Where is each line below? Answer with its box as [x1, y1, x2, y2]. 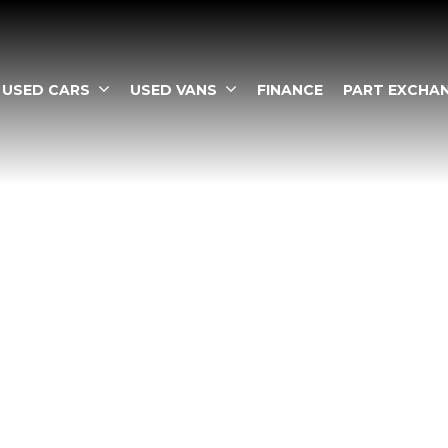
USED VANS [130, 81, 217, 99]
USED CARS [2, 81, 90, 99]
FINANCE [257, 81, 323, 99]
